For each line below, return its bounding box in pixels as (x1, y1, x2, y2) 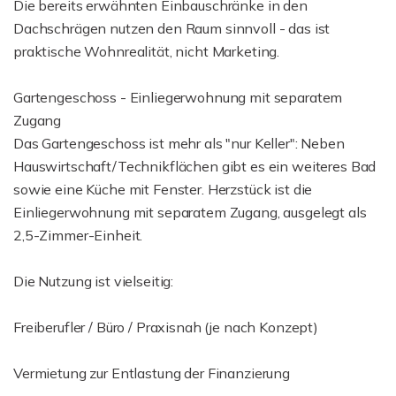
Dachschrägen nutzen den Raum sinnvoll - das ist (13, 19, 331, 37)
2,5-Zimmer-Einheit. (13, 226, 143, 244)
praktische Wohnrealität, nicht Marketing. (13, 42, 280, 60)
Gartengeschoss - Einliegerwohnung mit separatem (13, 88, 343, 106)
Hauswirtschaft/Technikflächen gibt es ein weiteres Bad (13, 157, 377, 175)
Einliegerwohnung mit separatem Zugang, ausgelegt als (13, 203, 367, 221)
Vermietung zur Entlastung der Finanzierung (13, 364, 290, 382)
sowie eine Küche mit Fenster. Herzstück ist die (13, 180, 313, 198)
